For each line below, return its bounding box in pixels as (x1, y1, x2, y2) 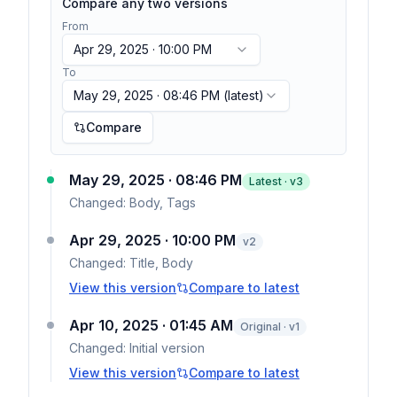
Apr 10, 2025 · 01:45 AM (69, 316, 233, 334)
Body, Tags (129, 195, 196, 210)
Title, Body (129, 255, 193, 270)
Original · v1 (240, 320, 300, 333)
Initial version (129, 340, 205, 355)
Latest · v (249, 175, 296, 188)
